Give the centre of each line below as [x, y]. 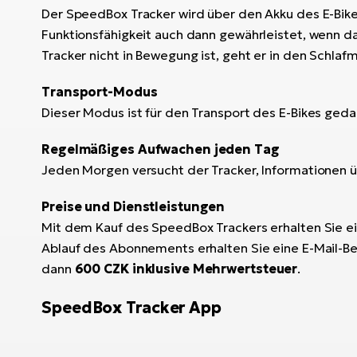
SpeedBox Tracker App [131, 307]
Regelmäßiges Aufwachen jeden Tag [161, 149]
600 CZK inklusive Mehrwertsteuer [186, 268]
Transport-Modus [100, 91]
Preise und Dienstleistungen [133, 206]
